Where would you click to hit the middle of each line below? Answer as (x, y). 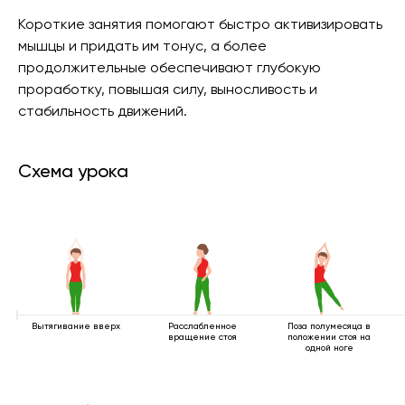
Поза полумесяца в (329, 326)
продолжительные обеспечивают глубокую (170, 67)
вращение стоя (202, 337)
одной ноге (329, 348)
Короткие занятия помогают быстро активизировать (200, 24)
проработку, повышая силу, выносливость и (168, 89)
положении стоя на (329, 337)
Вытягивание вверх (76, 326)
